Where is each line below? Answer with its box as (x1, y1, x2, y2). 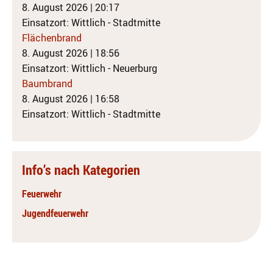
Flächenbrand (22, 31, 82, 44)
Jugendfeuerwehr (22, 207, 88, 220)
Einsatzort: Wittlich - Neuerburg (22, 62, 157, 75)
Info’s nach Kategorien (22, 161, 140, 179)
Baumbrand (22, 77, 73, 90)
